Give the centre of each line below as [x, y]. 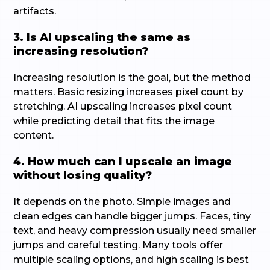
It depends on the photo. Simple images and [122, 202]
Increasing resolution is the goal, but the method [132, 77]
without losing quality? [83, 175]
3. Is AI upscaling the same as [102, 37]
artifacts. [35, 11]
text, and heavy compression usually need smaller [135, 231]
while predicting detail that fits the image [114, 121]
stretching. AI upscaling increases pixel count [123, 106]
